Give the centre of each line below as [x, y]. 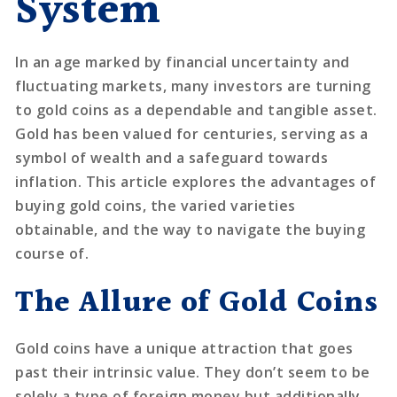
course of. [52, 253]
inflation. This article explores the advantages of [196, 181]
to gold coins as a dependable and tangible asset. [196, 109]
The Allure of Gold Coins [197, 304]
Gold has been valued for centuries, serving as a [192, 133]
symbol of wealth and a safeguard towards [172, 157]
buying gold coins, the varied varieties [156, 205]
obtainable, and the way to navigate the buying [191, 229]
